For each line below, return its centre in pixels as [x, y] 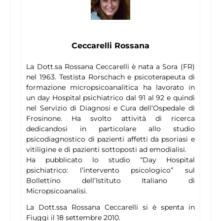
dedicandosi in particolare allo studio [110, 129]
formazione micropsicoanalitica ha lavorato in [110, 88]
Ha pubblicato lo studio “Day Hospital [110, 160]
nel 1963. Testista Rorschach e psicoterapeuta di [110, 77]
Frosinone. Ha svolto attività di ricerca [110, 119]
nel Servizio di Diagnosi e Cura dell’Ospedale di [110, 108]
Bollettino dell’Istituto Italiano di [110, 181]
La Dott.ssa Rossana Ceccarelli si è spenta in [110, 207]
